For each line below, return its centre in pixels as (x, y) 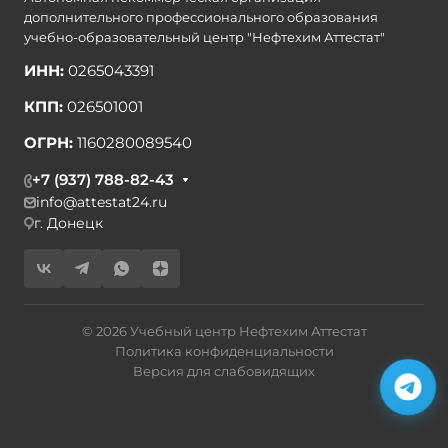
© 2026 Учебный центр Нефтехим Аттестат (224, 331)
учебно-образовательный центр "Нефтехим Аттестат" (204, 37)
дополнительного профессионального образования (201, 17)
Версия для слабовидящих (224, 371)
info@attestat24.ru (101, 202)
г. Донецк (68, 223)
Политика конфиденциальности (224, 351)
